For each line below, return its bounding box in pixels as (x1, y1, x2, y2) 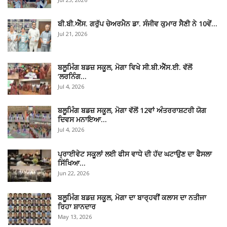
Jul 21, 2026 (58, 30, 87, 38)
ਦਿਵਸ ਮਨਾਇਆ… (58, 115, 107, 125)
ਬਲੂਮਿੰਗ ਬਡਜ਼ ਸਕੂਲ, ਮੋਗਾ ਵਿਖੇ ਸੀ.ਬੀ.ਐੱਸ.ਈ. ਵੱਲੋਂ (58, 62, 192, 72)
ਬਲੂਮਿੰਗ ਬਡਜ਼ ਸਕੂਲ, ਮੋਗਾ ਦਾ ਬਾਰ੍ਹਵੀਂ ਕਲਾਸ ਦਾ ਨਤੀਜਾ (58, 192, 206, 202)
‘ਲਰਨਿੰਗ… (58, 71, 87, 81)
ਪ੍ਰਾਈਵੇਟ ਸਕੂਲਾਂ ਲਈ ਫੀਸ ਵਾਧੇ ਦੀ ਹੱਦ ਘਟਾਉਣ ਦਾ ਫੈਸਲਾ (58, 149, 212, 159)
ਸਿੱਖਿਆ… (58, 158, 86, 168)
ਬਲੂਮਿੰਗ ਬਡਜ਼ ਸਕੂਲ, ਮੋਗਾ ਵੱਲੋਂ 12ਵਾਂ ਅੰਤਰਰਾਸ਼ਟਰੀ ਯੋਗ (58, 105, 206, 116)
